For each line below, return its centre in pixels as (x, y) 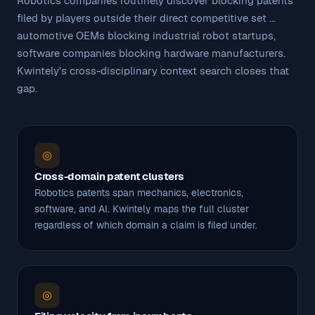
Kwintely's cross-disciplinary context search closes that (153, 70)
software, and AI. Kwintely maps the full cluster (142, 208)
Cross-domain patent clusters (109, 176)
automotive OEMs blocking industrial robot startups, (146, 35)
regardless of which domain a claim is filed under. (146, 225)
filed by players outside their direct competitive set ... (146, 18)
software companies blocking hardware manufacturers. (151, 53)
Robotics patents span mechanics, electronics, (139, 192)
